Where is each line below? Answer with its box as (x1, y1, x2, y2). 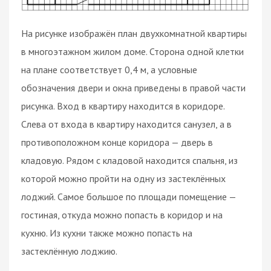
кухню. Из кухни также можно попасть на (21, 226, 192, 239)
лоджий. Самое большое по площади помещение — (21, 190, 236, 203)
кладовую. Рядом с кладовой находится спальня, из (21, 154, 238, 166)
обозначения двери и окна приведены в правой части (21, 81, 246, 94)
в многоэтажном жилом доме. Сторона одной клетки (21, 45, 244, 57)
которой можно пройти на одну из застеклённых (21, 172, 226, 184)
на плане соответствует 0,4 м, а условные (21, 63, 197, 76)
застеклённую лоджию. (21, 244, 117, 257)
